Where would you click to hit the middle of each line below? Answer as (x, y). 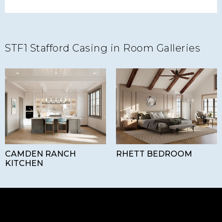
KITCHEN (24, 164)
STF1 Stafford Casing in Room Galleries (103, 48)
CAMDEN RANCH (40, 154)
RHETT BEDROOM (154, 154)
